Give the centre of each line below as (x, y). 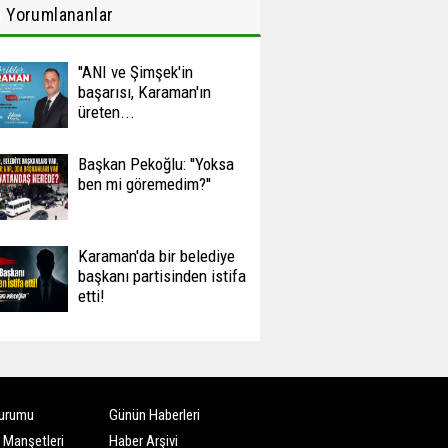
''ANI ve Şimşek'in (135, 72)
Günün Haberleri (155, 415)
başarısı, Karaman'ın (144, 92)
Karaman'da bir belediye (156, 256)
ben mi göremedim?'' (144, 184)
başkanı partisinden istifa (161, 276)
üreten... (106, 112)
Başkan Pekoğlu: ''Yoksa (155, 164)
